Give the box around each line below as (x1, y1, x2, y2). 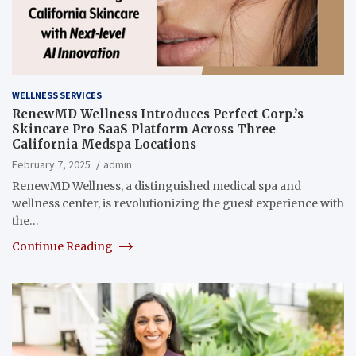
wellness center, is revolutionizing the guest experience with (12, 195, 344, 211)
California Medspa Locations (12, 136, 196, 152)
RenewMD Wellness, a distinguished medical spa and (12, 178, 301, 193)
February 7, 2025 (12, 157, 91, 172)
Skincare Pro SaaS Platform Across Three (12, 121, 276, 137)
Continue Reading (12, 238, 115, 253)
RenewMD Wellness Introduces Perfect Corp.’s (12, 106, 304, 122)
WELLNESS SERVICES (12, 88, 102, 101)
